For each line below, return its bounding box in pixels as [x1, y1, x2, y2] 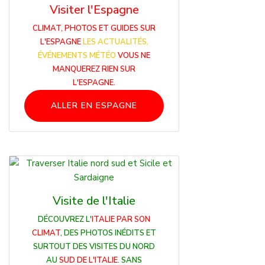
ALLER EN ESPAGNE [51, 100, 137, 112]
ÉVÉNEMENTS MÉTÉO [38, 50, 116, 62]
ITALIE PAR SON [92, 214, 150, 225]
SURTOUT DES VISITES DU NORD [33, 241, 155, 253]
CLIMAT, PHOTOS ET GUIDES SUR [33, 23, 156, 34]
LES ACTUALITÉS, [82, 37, 148, 48]
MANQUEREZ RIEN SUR [53, 64, 135, 75]
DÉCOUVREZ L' [38, 214, 92, 225]
